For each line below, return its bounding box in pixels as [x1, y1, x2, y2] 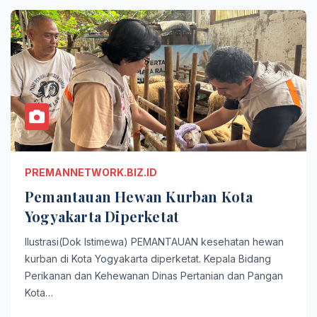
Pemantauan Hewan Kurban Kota [25, 187, 253, 206]
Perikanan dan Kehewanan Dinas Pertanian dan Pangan [25, 270, 283, 282]
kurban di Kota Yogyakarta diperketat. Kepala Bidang [25, 253, 271, 265]
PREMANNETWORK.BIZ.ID [25, 166, 157, 178]
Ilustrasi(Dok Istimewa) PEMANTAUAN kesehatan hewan [25, 236, 284, 248]
